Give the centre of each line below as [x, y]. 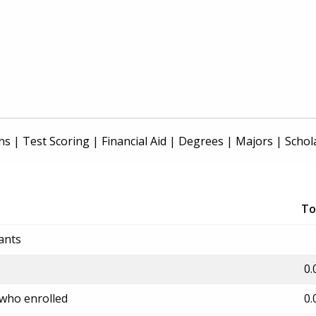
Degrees [201, 141]
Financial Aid [134, 141]
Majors [254, 141]
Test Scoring [56, 141]
